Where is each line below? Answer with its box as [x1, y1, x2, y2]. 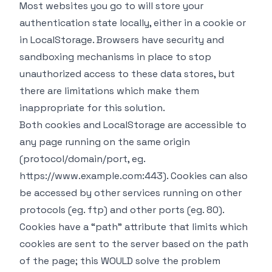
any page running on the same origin [19, 135, 190, 148]
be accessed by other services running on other [19, 186, 242, 199]
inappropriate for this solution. [19, 101, 165, 114]
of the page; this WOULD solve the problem [19, 254, 220, 267]
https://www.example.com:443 [19, 169, 163, 182]
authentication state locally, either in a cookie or [19, 16, 246, 29]
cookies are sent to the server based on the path [19, 237, 248, 250]
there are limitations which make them [19, 84, 199, 97]
